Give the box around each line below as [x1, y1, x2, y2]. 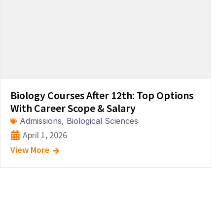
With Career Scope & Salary [10, 101, 136, 115]
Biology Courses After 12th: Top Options [10, 88, 193, 102]
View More [10, 144, 49, 155]
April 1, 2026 [23, 129, 67, 141]
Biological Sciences [67, 116, 138, 126]
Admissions [20, 116, 62, 126]
